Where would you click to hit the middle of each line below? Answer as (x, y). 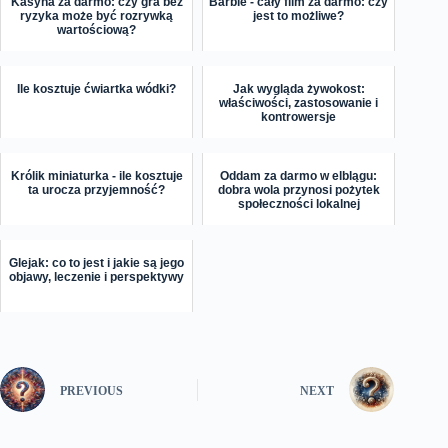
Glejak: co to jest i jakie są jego (97, 263)
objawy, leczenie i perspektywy (97, 277)
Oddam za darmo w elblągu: (299, 176)
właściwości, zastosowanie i (299, 103)
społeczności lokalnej (298, 204)
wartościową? (97, 30)
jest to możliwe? (299, 16)
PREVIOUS (91, 390)
